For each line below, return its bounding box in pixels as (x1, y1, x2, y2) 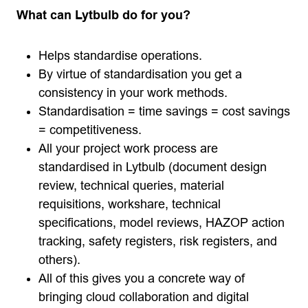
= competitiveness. (38, 123, 142, 137)
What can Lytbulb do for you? (16, 8, 190, 22)
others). (38, 253, 80, 267)
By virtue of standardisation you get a (38, 67, 242, 81)
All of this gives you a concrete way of (38, 272, 245, 285)
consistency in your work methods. (38, 86, 228, 100)
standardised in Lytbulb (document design (38, 160, 267, 174)
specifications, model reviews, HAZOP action (38, 216, 285, 230)
